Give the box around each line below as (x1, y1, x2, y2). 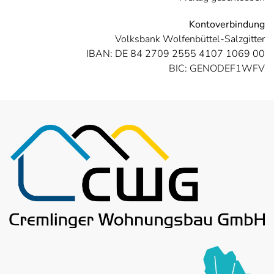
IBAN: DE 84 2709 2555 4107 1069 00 (86, 47, 265, 61)
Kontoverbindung (189, 18, 265, 31)
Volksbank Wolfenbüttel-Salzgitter (115, 32, 265, 46)
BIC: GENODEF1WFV (169, 62, 265, 75)
